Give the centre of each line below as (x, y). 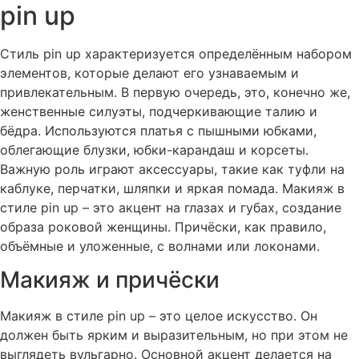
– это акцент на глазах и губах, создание (210, 207)
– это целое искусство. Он (231, 316)
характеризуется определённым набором (216, 53)
